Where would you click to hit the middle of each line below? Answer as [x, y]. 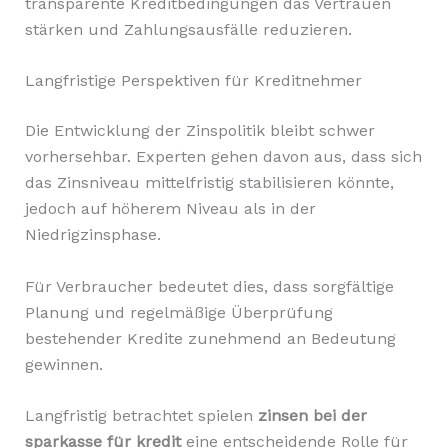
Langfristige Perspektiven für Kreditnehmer [193, 81]
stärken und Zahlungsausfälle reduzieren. [188, 29]
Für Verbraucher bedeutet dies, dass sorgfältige [209, 286]
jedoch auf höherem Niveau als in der [170, 209]
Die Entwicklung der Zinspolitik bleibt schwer [199, 131]
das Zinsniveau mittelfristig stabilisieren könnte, [209, 183]
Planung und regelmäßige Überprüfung [178, 312]
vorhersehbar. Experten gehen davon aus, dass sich [223, 157]
